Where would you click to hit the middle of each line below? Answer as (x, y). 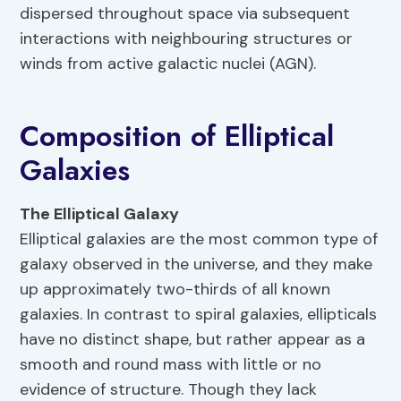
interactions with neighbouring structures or (187, 39)
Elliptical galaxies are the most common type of (199, 239)
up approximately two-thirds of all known (175, 290)
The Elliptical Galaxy (100, 214)
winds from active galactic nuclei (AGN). (168, 64)
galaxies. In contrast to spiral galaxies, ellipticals (199, 315)
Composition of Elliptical (177, 137)
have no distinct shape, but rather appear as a (193, 340)
